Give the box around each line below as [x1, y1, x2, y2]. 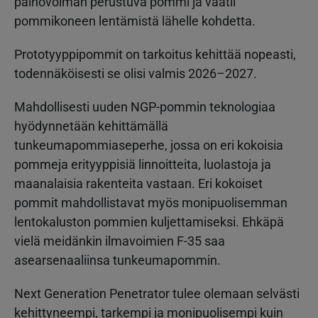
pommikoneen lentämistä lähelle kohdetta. [14, 13, 256, 28]
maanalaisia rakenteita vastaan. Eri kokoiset [14, 175, 263, 191]
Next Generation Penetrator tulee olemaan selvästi [14, 285, 300, 301]
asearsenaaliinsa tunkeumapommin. [14, 252, 221, 268]
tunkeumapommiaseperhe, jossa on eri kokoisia [14, 137, 283, 153]
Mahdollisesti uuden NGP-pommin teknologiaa [14, 99, 275, 114]
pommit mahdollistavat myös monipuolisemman [14, 194, 287, 210]
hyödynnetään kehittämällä [14, 118, 168, 133]
